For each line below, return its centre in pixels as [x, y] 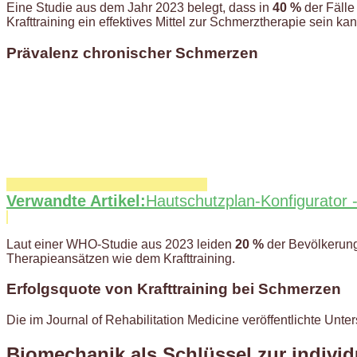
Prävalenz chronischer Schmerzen [132, 53]
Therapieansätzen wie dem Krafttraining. [121, 258]
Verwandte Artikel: [76, 200]
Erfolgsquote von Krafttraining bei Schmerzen [174, 289]
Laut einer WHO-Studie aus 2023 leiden [121, 244]
